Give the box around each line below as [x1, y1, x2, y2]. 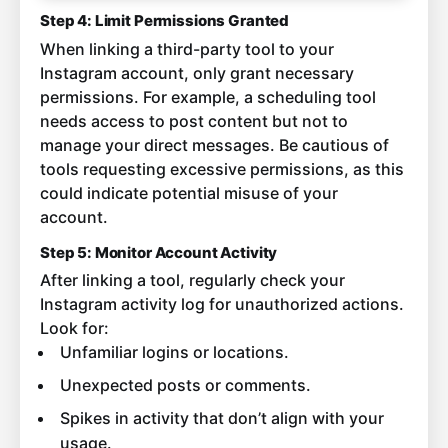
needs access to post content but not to [40, 110, 348, 131]
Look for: [40, 318, 109, 339]
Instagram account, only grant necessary [40, 62, 354, 83]
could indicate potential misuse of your [40, 182, 338, 203]
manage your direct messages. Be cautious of [40, 134, 389, 155]
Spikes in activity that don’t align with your [59, 408, 384, 429]
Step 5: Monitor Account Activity [40, 242, 278, 262]
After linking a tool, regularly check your [40, 270, 345, 291]
